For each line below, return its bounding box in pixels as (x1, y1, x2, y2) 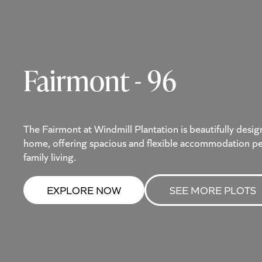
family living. (23, 150, 76, 164)
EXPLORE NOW (47, 183, 121, 198)
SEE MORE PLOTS (170, 183, 256, 198)
